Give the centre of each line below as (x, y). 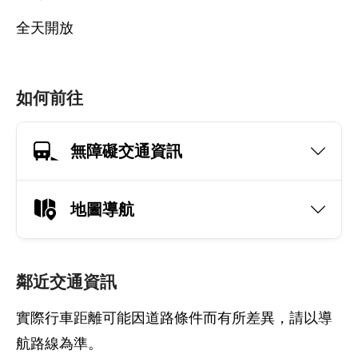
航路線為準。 (59, 344)
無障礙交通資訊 (126, 151)
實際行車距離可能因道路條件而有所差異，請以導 (174, 318)
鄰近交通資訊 (66, 282)
